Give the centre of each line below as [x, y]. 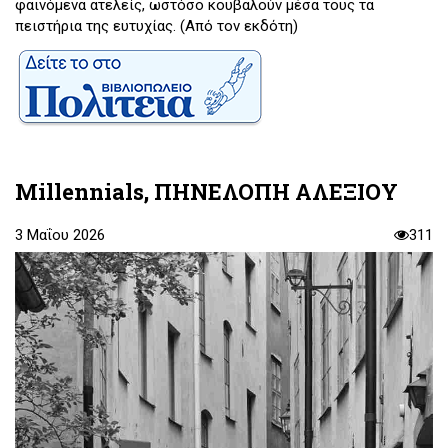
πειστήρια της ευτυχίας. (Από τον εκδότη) [156, 26]
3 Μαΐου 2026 [60, 235]
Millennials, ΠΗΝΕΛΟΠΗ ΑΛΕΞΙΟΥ [206, 192]
